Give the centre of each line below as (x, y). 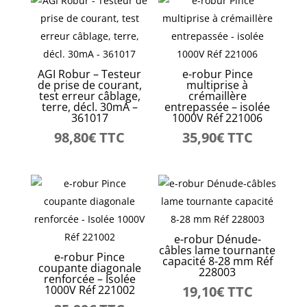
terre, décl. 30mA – (89, 107)
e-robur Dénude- (217, 240)
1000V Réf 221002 (89, 290)
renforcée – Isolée (89, 279)
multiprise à (218, 85)
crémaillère (217, 96)
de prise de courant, (89, 85)
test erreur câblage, (89, 96)
